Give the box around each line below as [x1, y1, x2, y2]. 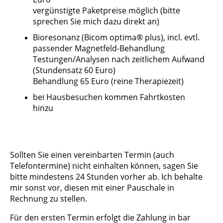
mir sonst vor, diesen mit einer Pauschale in [10, 182, 174, 194]
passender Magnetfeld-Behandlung [33, 43, 165, 54]
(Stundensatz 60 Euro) [33, 65, 115, 76]
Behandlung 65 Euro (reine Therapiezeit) [33, 76, 184, 87]
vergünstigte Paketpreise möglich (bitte [33, 5, 180, 16]
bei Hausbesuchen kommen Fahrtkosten [33, 92, 185, 103]
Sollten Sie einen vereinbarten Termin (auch [10, 149, 174, 161]
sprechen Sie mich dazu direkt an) [33, 16, 159, 27]
